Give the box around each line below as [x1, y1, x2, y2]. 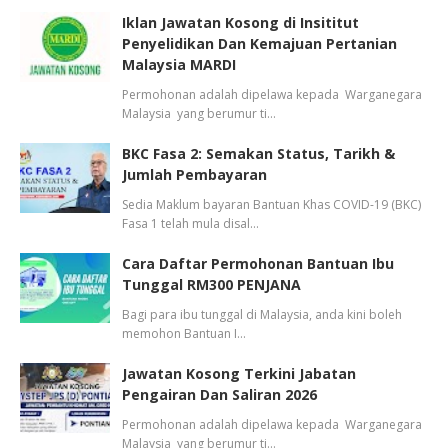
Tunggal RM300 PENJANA [122, 275, 301, 294]
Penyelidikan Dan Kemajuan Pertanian [122, 34, 397, 53]
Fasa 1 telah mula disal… [122, 215, 259, 232]
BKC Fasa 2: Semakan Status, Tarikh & [122, 144, 395, 163]
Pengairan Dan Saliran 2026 [122, 385, 317, 404]
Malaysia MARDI [122, 55, 236, 74]
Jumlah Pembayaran [122, 165, 267, 184]
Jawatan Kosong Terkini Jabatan [122, 364, 356, 383]
